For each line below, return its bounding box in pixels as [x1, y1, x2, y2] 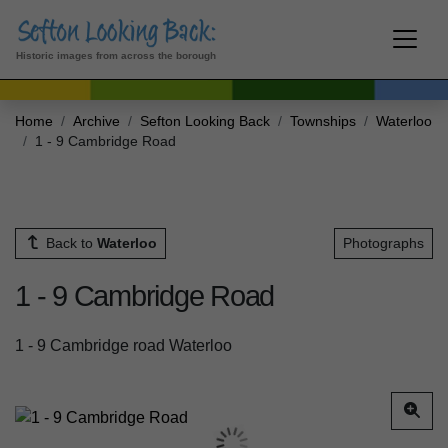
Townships [290, 113, 356, 129]
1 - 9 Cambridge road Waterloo [15, 337, 232, 355]
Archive [73, 113, 120, 129]
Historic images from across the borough [16, 49, 216, 61]
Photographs [343, 234, 424, 251]
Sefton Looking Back [140, 113, 270, 129]
